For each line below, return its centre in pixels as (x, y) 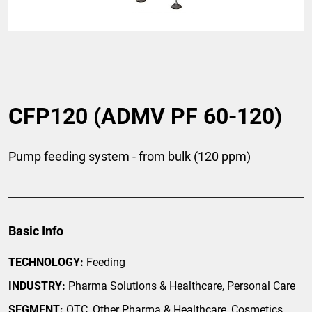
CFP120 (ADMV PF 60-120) (145, 116)
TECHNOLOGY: (46, 263)
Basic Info (36, 231)
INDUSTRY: (37, 286)
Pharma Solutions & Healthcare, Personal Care (180, 286)
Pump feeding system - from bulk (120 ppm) (130, 157)
